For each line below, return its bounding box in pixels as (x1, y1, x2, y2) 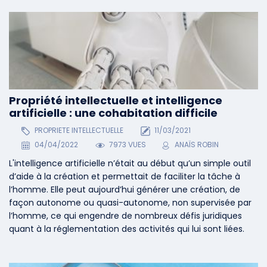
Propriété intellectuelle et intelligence (9, 92, 222, 108)
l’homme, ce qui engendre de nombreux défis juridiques (9, 210, 242, 222)
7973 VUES (107, 139, 147, 150)
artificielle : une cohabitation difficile (9, 105, 218, 120)
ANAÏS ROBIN (175, 139, 219, 150)
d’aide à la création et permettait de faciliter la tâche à (9, 170, 240, 183)
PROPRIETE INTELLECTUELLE (32, 125, 123, 136)
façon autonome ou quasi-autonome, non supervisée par (9, 197, 252, 209)
